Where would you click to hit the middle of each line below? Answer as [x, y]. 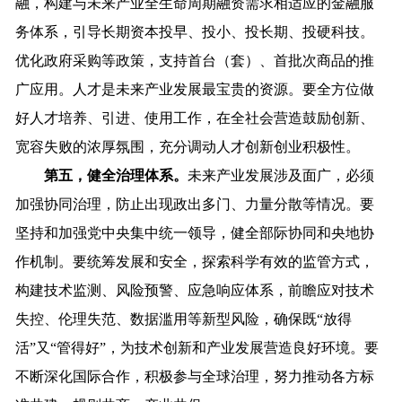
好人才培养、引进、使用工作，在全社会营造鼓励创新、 [195, 118]
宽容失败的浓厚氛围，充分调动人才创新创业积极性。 [188, 147]
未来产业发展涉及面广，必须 [281, 176]
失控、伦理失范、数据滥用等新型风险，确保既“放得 [184, 319]
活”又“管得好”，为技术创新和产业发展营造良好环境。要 [197, 348]
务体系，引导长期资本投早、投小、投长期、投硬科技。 [195, 32]
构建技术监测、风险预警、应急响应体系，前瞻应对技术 [195, 291]
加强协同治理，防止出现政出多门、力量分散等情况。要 [195, 205]
